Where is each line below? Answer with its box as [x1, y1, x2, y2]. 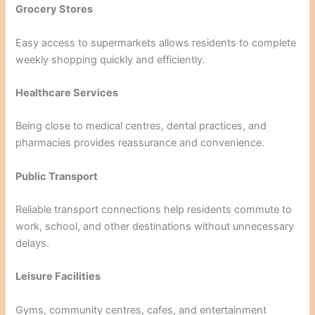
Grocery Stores [15, 3, 94, 16]
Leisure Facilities [15, 270, 101, 283]
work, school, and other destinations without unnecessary [15, 219, 295, 233]
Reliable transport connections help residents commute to [15, 202, 292, 216]
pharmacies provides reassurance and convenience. [15, 136, 265, 150]
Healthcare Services [15, 86, 119, 99]
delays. [15, 236, 50, 250]
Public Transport [15, 169, 98, 183]
